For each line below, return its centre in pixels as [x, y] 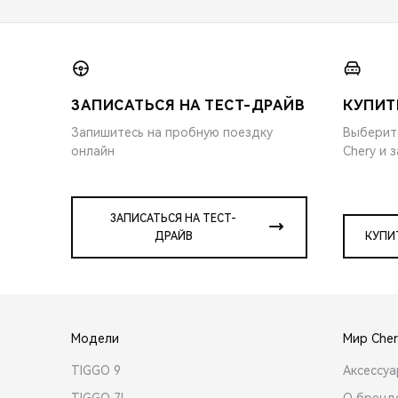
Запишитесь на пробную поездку [172, 132]
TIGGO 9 [96, 370]
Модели [95, 338]
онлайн [93, 151]
